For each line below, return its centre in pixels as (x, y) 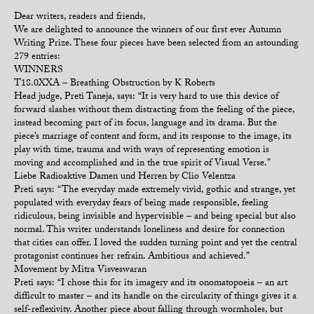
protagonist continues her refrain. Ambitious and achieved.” (132, 257)
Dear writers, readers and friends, (80, 18)
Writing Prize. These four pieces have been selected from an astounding (156, 44)
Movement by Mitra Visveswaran (80, 271)
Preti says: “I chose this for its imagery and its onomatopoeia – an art (151, 284)
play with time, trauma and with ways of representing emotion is (142, 151)
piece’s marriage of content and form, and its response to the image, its (153, 137)
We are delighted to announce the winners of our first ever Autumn (148, 31)
